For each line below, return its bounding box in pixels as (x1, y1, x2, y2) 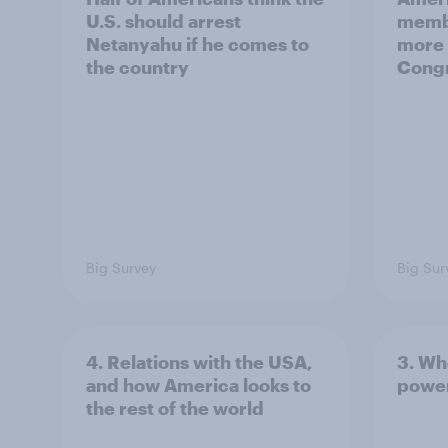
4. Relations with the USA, (86, 351, 313, 373)
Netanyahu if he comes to (86, 33, 309, 55)
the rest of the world (86, 397, 264, 419)
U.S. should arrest (86, 10, 241, 32)
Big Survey (86, 259, 156, 276)
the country (86, 56, 189, 78)
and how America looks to (86, 374, 311, 396)
